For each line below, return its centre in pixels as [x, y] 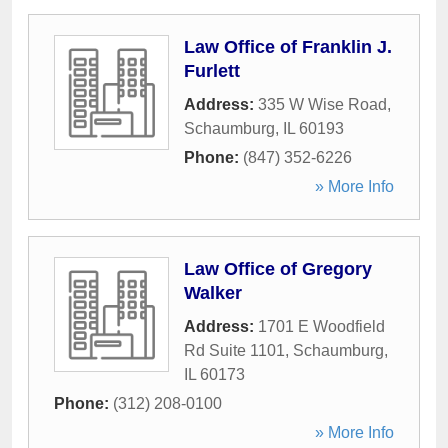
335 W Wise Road [322, 104]
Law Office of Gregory [278, 269]
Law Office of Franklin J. [288, 47]
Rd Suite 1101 [234, 350]
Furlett [212, 71]
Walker [213, 293]
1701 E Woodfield [321, 326]
